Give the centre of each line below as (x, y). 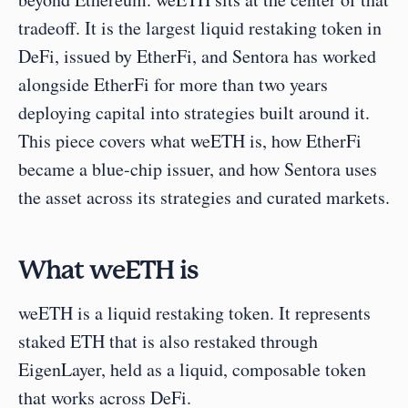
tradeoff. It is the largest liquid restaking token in (200, 28)
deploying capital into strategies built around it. (194, 112)
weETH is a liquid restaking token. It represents (194, 313)
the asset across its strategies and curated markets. (204, 197)
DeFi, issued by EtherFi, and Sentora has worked (197, 56)
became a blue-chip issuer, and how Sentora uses (198, 169)
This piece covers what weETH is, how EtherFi (190, 141)
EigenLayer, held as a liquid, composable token (192, 369)
